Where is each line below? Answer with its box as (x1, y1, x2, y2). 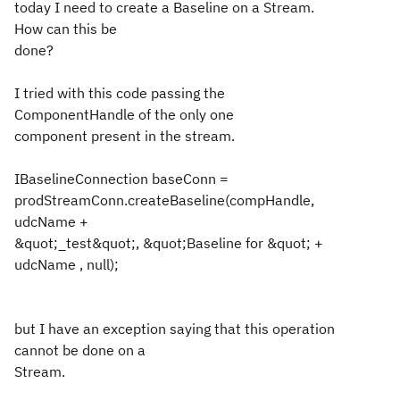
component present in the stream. (14, 127, 235, 145)
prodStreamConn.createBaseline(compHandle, (14, 191, 314, 209)
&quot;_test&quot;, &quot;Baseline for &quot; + (14, 234, 323, 252)
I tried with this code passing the (14, 84, 225, 102)
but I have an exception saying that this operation (14, 320, 335, 337)
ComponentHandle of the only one (14, 105, 234, 123)
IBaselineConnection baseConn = (14, 170, 229, 187)
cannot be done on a (14, 341, 146, 359)
